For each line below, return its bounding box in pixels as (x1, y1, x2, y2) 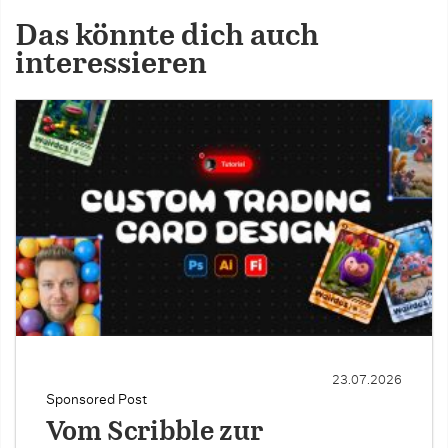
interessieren (15, 51, 207, 79)
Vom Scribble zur (46, 419, 263, 445)
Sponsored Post (46, 392, 147, 407)
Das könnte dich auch (15, 23, 319, 51)
